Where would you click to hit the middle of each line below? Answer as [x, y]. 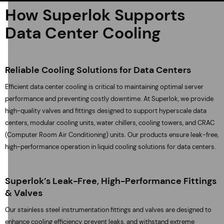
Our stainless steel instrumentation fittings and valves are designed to [108, 210]
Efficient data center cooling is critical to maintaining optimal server [104, 87]
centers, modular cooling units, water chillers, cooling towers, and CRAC [110, 123]
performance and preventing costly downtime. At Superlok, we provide [109, 99]
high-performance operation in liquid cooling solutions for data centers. [110, 147]
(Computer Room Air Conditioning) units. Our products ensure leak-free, [112, 135]
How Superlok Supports [95, 15]
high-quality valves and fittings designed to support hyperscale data [106, 111]
